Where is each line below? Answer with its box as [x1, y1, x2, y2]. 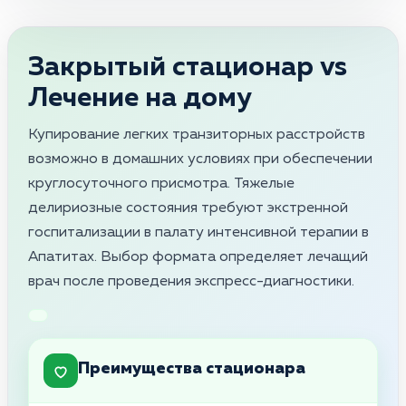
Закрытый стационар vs [28, 53, 347, 82]
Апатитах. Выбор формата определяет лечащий [28, 249, 368, 265]
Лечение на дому [28, 84, 252, 112]
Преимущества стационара [78, 361, 305, 378]
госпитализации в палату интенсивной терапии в [28, 225, 369, 240]
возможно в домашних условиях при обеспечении [28, 151, 372, 167]
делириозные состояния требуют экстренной [28, 200, 348, 216]
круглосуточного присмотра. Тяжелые [28, 176, 295, 191]
